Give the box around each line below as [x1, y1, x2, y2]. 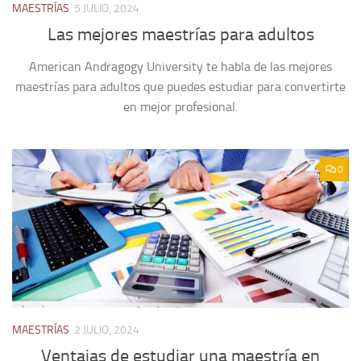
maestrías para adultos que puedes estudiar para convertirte [15, 79, 346, 95]
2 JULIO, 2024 [74, 323, 139, 338]
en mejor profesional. [123, 99, 238, 115]
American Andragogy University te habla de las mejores [29, 59, 332, 75]
